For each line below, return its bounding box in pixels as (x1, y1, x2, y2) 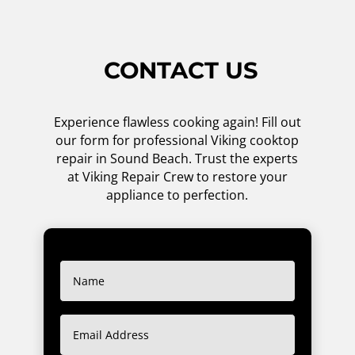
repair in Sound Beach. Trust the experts (56, 149, 299, 167)
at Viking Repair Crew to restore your (67, 167, 288, 185)
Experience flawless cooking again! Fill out (53, 113, 301, 131)
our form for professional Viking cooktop (55, 131, 300, 149)
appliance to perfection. (106, 185, 249, 204)
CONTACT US (104, 55, 259, 84)
